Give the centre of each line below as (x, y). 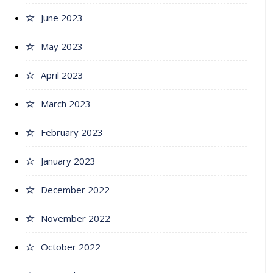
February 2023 (72, 133)
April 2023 (62, 75)
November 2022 (76, 218)
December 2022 (75, 190)
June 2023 (62, 18)
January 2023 (68, 161)
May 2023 (62, 47)
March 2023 (66, 104)
